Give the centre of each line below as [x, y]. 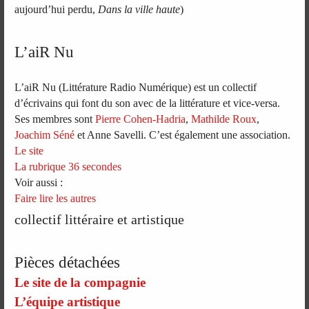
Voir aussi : [39, 182]
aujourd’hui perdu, [57, 9]
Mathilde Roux [224, 119]
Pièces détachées [68, 262]
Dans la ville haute [139, 9]
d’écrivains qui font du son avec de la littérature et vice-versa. [148, 103]
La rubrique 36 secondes [68, 166]
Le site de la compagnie [80, 283]
